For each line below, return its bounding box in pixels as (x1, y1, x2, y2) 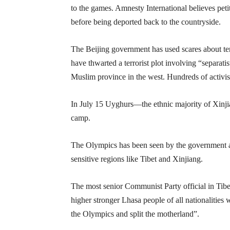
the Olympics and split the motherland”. (71, 209, 199, 218)
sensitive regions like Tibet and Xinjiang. (71, 155, 203, 163)
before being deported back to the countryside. (71, 17, 221, 26)
